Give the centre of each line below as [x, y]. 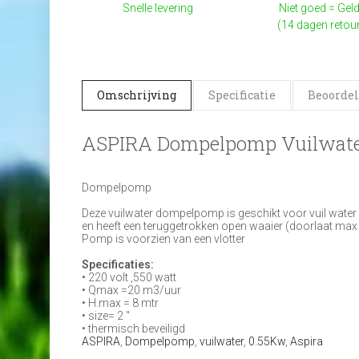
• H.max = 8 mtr [120, 303]
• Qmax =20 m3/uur [131, 290]
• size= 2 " [106, 316]
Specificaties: [118, 264]
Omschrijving [137, 95]
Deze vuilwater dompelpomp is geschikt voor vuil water [219, 213]
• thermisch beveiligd [133, 329]
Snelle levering [157, 8]
